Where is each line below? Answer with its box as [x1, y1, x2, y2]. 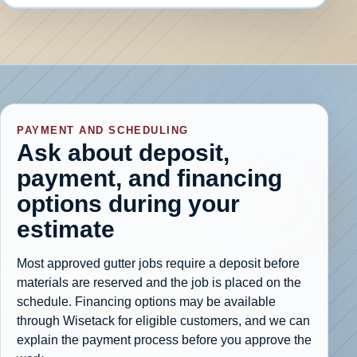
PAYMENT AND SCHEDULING [17, 124, 189, 137]
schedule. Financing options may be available [17, 295, 276, 309]
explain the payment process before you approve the [17, 333, 312, 347]
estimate [17, 215, 115, 243]
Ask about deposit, [17, 139, 229, 167]
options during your [17, 190, 240, 218]
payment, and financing [17, 164, 282, 192]
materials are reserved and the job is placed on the [17, 276, 301, 290]
